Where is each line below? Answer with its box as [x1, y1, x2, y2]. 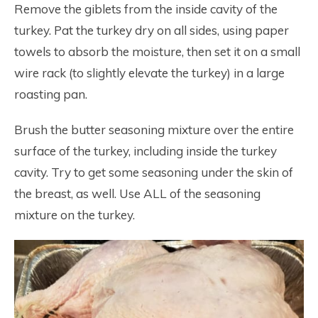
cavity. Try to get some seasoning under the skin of [14, 165, 293, 180]
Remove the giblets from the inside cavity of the [14, 1, 278, 16]
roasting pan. [14, 87, 87, 102]
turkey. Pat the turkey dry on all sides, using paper [14, 23, 289, 38]
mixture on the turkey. [14, 207, 138, 222]
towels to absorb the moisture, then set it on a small [14, 44, 300, 59]
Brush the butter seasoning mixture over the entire [14, 122, 294, 137]
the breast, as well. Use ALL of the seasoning [14, 186, 261, 201]
